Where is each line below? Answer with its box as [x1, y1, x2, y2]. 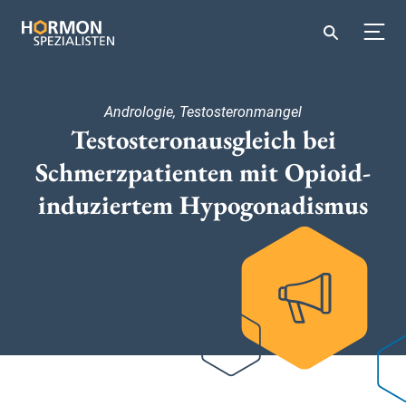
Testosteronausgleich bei [70, 122, 336, 157]
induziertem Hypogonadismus [38, 188, 368, 222]
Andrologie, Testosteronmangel [104, 103, 302, 121]
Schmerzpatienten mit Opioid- [35, 155, 371, 189]
